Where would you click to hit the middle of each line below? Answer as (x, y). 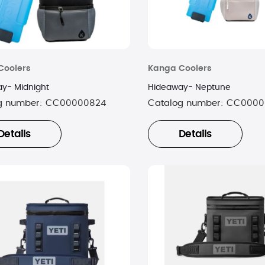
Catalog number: (187, 103)
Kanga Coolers (180, 68)
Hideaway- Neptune (189, 87)
